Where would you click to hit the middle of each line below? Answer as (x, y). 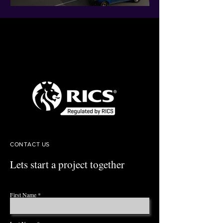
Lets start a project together (67, 164)
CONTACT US (30, 144)
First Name (23, 195)
